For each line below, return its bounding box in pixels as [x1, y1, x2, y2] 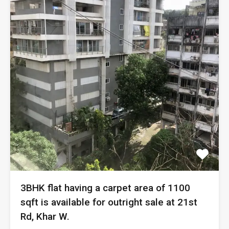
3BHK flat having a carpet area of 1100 [20, 181, 190, 194]
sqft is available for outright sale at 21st [20, 196, 197, 208]
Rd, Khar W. [20, 210, 70, 222]
